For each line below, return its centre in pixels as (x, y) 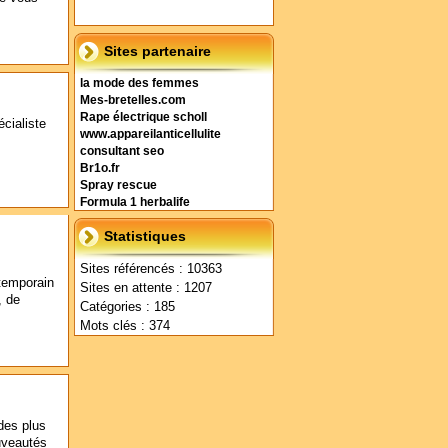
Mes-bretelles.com (133, 100)
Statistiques (145, 236)
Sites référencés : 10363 (151, 268)
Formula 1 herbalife (135, 202)
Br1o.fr (100, 168)
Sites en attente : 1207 (146, 287)
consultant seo (122, 151)
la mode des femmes (139, 83)
